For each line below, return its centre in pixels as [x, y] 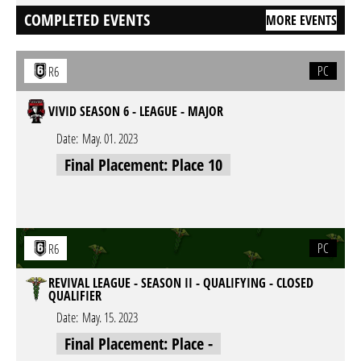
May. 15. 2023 [110, 317]
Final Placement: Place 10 [143, 165]
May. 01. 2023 [110, 139]
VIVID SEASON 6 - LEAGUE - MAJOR [136, 111]
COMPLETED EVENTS [87, 20]
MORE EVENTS [301, 20]
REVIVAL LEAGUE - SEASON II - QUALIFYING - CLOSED [181, 283]
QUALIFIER [75, 296]
